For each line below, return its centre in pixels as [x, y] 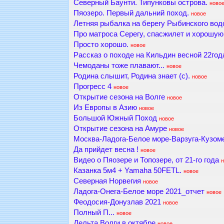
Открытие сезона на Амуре [120, 129]
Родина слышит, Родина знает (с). [131, 76]
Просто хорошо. [101, 45]
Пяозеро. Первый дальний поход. [131, 13]
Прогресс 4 [92, 87]
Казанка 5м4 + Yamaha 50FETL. [127, 171]
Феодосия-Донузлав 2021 [117, 202]
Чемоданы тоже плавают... [119, 66]
